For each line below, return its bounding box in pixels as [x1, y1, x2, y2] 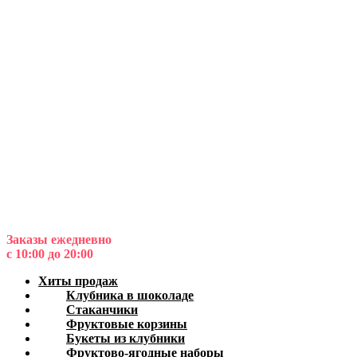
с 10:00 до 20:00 [6, 247, 93, 261]
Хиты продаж [38, 274, 118, 288]
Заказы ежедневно [6, 233, 112, 246]
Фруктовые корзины [66, 317, 187, 331]
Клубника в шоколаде [66, 288, 194, 302]
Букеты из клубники [66, 331, 185, 345]
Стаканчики [66, 303, 138, 316]
